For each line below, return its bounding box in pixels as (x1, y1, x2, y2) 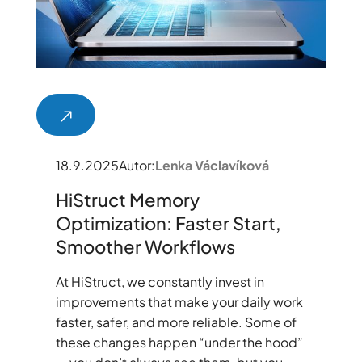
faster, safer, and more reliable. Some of (55, 313, 297, 330)
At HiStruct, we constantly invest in (55, 272, 264, 290)
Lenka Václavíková (154, 156, 269, 174)
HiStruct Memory (55, 187, 200, 211)
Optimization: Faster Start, (55, 211, 281, 234)
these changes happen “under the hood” (55, 333, 303, 351)
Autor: (118, 156, 155, 174)
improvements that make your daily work (55, 293, 303, 310)
